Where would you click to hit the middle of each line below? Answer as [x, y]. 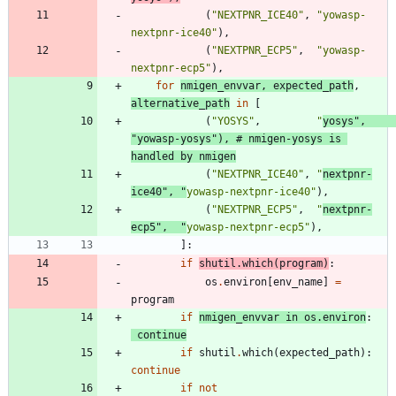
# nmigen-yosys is [289, 139]
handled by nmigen [183, 157]
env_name [298, 282]
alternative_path [180, 104]
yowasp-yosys [174, 139]
